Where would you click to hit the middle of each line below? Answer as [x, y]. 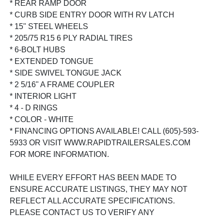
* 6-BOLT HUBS [38, 49]
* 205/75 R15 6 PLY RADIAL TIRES [71, 38]
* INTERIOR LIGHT [43, 96]
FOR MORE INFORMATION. [59, 154]
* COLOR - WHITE [42, 119]
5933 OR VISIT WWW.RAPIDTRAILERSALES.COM [100, 142]
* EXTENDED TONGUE [52, 61]
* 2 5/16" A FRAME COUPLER [62, 84]
